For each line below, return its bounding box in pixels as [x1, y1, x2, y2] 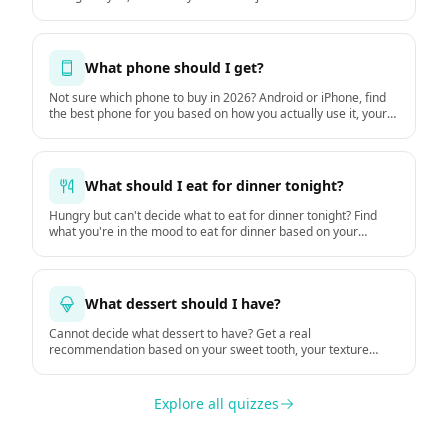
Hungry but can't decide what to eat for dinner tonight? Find [49, 207, 377, 224]
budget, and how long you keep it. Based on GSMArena [49, 121, 353, 138]
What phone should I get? [85, 58, 264, 77]
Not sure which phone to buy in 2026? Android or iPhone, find [49, 89, 386, 106]
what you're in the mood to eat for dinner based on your [49, 223, 358, 240]
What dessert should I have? [85, 294, 281, 313]
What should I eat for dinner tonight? [85, 176, 344, 195]
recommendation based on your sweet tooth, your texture [49, 341, 369, 358]
